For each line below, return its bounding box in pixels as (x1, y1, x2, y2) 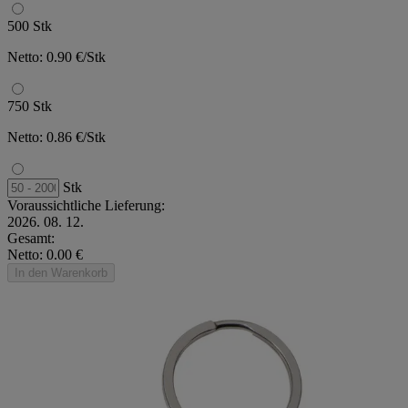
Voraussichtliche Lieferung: (7, 197, 165, 213)
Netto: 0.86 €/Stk (7, 128, 106, 145)
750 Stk (7, 97, 52, 114)
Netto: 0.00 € (7, 246, 83, 262)
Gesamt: (7, 229, 55, 246)
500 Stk (7, 17, 52, 34)
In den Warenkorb (15, 265, 107, 280)
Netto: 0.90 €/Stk (7, 48, 106, 65)
